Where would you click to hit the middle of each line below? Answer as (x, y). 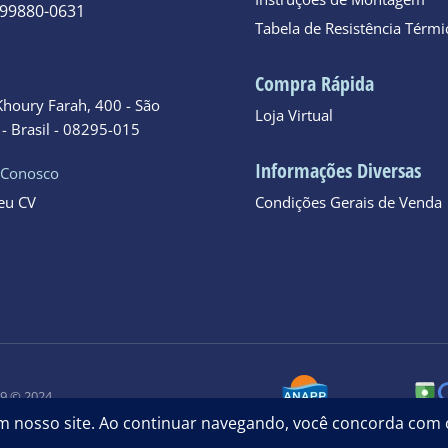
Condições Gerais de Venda (349, 201)
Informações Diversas (338, 170)
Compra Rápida (315, 83)
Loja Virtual (294, 114)
